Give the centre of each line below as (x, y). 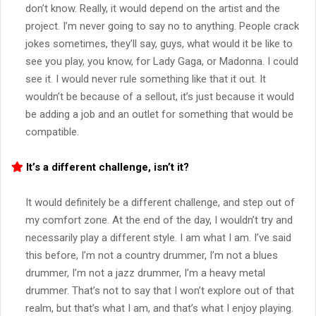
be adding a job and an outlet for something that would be (159, 115)
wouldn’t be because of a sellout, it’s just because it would (160, 97)
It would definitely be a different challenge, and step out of (160, 203)
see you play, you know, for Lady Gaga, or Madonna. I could (162, 62)
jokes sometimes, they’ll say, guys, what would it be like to (159, 44)
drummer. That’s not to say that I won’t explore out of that (160, 291)
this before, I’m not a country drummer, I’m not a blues (152, 256)
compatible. (52, 132)
